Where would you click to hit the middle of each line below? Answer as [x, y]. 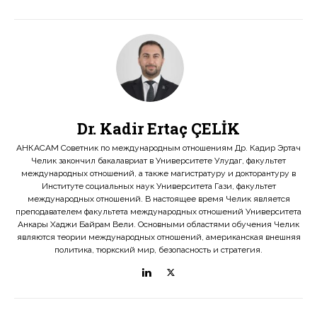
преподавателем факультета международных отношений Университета [158, 212]
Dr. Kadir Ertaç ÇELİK [158, 128]
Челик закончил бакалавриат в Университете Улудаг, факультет [158, 161]
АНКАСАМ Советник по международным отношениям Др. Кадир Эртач [158, 148]
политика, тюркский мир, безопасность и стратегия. [158, 250]
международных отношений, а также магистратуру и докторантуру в [158, 173]
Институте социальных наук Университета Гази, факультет [158, 186]
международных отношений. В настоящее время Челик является [158, 199]
